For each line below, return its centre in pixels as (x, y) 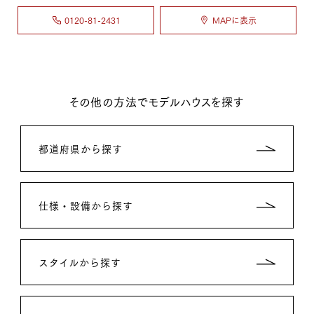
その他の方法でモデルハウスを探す (157, 101)
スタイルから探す (80, 262)
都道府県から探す (81, 148)
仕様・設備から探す (86, 205)
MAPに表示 (234, 20)
